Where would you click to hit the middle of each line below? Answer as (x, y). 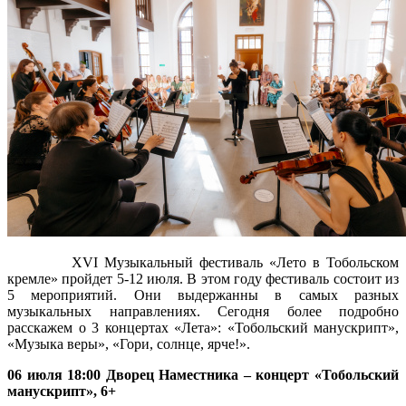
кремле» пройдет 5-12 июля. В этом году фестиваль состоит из (203, 278)
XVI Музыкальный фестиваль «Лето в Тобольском (203, 262)
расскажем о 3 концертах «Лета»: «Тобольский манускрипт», (203, 327)
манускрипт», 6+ (62, 391)
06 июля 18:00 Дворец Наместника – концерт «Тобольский (203, 374)
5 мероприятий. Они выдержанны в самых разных (203, 295)
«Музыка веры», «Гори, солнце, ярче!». (129, 343)
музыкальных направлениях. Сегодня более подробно (203, 311)
